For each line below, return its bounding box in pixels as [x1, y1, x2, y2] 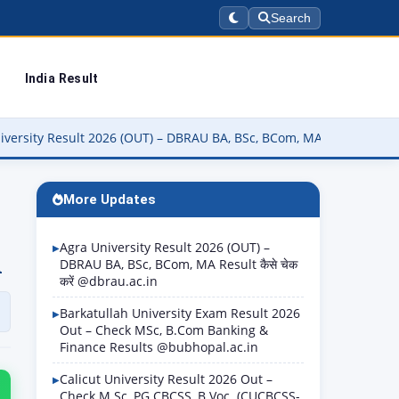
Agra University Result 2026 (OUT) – [60, 239, 270, 256]
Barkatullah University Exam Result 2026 [60, 305, 300, 322]
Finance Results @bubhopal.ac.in [60, 338, 258, 355]
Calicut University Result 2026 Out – [60, 370, 273, 387]
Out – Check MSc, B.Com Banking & [60, 322, 268, 338]
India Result [24, 70, 99, 85]
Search [271, 11, 311, 25]
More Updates [63, 191, 156, 208]
